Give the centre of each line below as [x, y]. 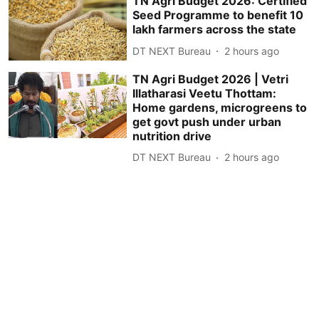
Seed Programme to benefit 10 [218, 15]
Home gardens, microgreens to [220, 107]
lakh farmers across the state [215, 30]
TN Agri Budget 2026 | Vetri [211, 79]
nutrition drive [172, 136]
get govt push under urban [207, 121]
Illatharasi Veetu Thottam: [205, 93]
